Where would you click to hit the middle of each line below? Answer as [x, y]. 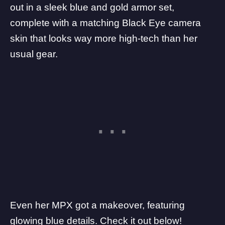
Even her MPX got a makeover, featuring [97, 205]
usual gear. [34, 54]
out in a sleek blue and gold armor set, [92, 8]
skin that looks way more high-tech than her [104, 39]
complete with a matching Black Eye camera [105, 23]
